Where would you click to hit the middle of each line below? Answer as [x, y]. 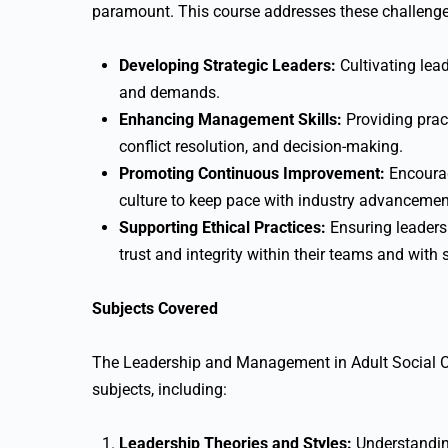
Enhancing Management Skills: [230, 119]
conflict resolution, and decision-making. [261, 146]
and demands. [169, 92]
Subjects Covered [155, 308]
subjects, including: [159, 389]
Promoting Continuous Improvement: [252, 173]
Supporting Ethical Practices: [222, 227]
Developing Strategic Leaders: [227, 65]
